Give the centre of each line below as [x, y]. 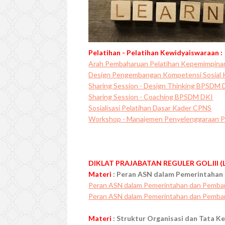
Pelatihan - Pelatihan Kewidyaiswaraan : [156, 52]
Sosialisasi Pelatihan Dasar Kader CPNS [150, 107]
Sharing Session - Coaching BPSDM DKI [151, 96]
